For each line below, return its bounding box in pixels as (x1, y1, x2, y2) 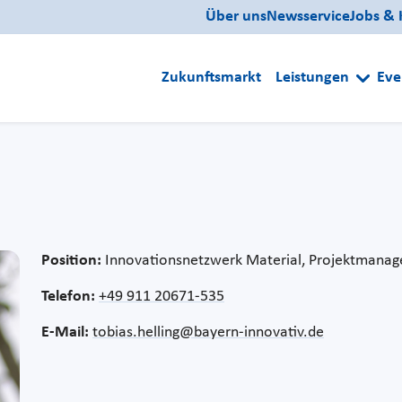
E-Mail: (41, 323, 92, 341)
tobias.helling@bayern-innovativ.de (92, 323, 324, 341)
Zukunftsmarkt (162, 69, 261, 86)
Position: (41, 251, 105, 269)
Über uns (205, 8, 267, 25)
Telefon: (41, 287, 99, 305)
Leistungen (275, 69, 349, 86)
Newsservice (267, 8, 350, 25)
